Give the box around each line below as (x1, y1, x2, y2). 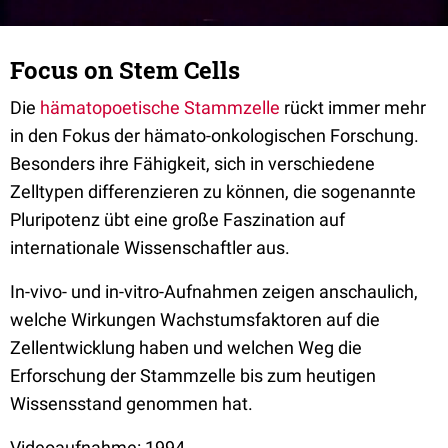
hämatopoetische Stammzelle (40, 97, 280, 118)
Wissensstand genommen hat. (10, 393, 253, 414)
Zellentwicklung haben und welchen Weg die (10, 337, 362, 358)
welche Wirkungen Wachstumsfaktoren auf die (10, 309, 380, 330)
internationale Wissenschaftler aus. (10, 237, 290, 258)
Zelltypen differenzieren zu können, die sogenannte (10, 181, 416, 202)
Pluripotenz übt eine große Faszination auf (10, 209, 345, 230)
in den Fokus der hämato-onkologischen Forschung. (10, 125, 419, 146)
